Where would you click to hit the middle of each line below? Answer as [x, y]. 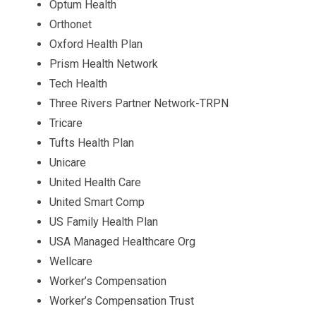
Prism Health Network [104, 64]
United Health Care [95, 182]
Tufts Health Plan [92, 143]
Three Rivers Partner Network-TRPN [139, 103]
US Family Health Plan [104, 222]
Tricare [66, 123]
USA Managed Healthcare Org [122, 242]
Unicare [68, 163]
